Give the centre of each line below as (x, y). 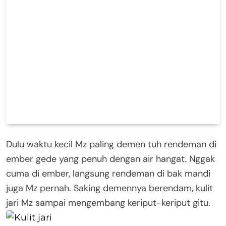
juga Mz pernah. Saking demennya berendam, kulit (109, 188)
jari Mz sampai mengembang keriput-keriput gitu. (108, 203)
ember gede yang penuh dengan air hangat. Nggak (110, 159)
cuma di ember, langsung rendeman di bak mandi (108, 173)
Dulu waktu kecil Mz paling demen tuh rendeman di (111, 144)
